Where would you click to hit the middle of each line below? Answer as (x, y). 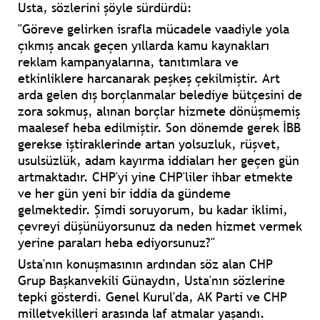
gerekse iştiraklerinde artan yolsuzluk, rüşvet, (149, 144)
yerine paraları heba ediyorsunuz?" (116, 243)
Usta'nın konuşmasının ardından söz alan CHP (145, 264)
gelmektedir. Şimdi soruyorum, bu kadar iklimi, (153, 210)
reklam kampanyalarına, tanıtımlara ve (128, 62)
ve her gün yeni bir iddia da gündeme (124, 194)
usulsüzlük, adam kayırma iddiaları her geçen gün (159, 161)
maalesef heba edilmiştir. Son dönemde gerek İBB (159, 128)
